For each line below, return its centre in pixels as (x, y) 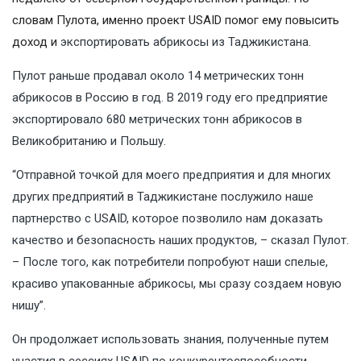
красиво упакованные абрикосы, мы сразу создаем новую (177, 284)
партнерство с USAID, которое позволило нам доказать (168, 219)
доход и (36, 42)
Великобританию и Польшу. (89, 141)
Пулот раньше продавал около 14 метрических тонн (158, 76)
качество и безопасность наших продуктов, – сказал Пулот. (180, 241)
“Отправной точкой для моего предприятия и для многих (171, 175)
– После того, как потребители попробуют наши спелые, (170, 262)
